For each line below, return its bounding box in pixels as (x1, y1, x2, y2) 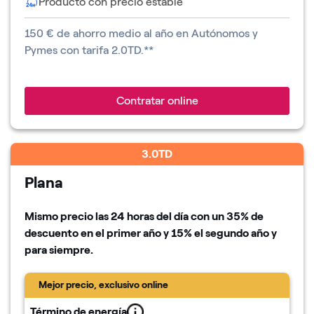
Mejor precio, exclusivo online (39, 278, 168, 291)
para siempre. (25, 243, 93, 257)
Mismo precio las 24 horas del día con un (25, 209, 226, 223)
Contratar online (116, 93, 198, 107)
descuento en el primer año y (25, 226, 171, 240)
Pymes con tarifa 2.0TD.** (25, 43, 153, 57)
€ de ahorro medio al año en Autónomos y (43, 26, 258, 40)
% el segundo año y (184, 226, 277, 240)
